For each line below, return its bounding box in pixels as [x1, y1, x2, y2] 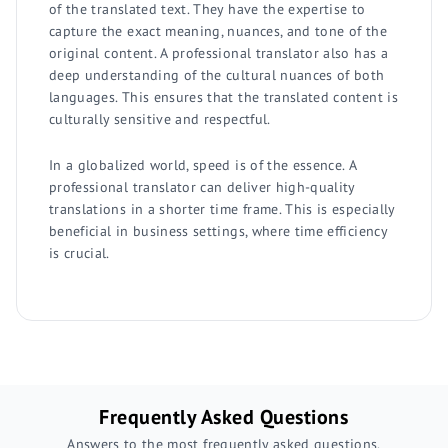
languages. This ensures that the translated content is [49, 87, 398, 106]
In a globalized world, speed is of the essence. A [49, 155, 357, 174]
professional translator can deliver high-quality [49, 177, 355, 196]
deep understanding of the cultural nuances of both [49, 65, 385, 84]
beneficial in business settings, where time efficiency [49, 221, 387, 240]
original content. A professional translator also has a [49, 43, 388, 62]
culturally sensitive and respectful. [49, 109, 271, 128]
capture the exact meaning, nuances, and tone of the [49, 21, 387, 40]
